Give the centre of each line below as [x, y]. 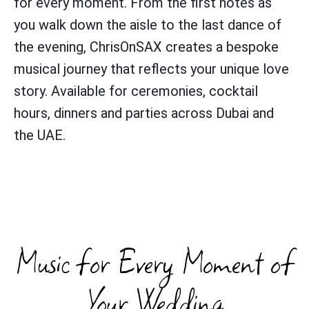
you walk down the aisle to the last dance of [148, 24]
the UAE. [40, 135]
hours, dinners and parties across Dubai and [144, 113]
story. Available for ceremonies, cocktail [136, 91]
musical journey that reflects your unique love [151, 69]
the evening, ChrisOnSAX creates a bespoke [146, 47]
